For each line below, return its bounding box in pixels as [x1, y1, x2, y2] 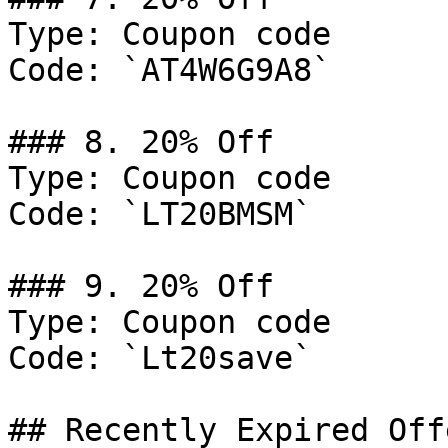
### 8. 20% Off [8, 124, 274, 160]
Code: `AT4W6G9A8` [8, 52, 331, 88]
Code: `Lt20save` [8, 340, 312, 376]
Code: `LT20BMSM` [8, 196, 312, 232]
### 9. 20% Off [8, 268, 274, 304]
